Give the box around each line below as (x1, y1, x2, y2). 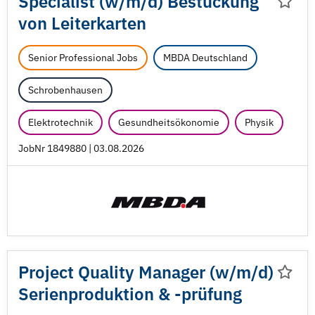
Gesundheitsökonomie (118, 116, 219, 129)
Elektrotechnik (28, 116, 93, 129)
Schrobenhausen (28, 84, 103, 96)
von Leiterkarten (18, 12, 146, 34)
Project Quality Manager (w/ (18, 261, 236, 283)
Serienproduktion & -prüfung (18, 283, 242, 305)
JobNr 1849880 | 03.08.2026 (18, 142, 144, 155)
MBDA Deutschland (163, 51, 247, 64)
